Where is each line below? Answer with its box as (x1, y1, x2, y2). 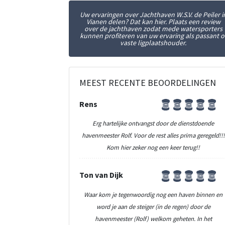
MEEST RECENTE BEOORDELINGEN (79, 76, 216, 88)
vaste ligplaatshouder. (120, 38, 187, 47)
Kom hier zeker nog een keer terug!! (106, 143, 200, 152)
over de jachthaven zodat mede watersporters (84, 24, 222, 33)
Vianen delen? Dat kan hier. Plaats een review (86, 17, 220, 26)
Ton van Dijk (79, 170, 123, 180)
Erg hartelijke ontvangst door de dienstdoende (92, 119, 214, 128)
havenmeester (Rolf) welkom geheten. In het (94, 214, 212, 223)
